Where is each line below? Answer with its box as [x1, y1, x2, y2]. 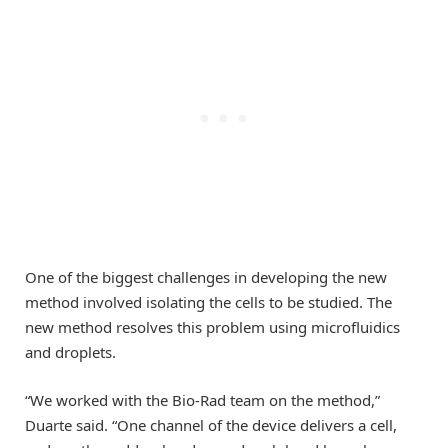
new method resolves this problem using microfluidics [25, 317, 400, 338]
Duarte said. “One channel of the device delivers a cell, [25, 415, 397, 436]
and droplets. [25, 342, 116, 363]
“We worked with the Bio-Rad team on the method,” [25, 390, 380, 411]
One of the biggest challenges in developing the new [25, 267, 387, 288]
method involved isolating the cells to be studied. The [25, 292, 392, 313]
